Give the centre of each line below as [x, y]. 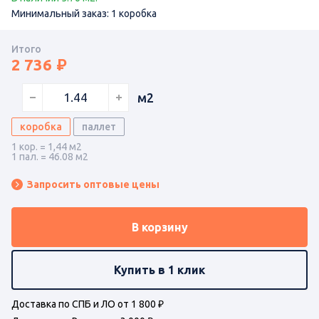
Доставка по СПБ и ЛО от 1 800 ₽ [88, 304]
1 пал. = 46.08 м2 [50, 156]
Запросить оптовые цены [93, 184]
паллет [99, 126]
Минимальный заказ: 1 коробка [84, 13]
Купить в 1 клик [159, 270]
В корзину [159, 227]
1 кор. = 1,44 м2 [47, 146]
